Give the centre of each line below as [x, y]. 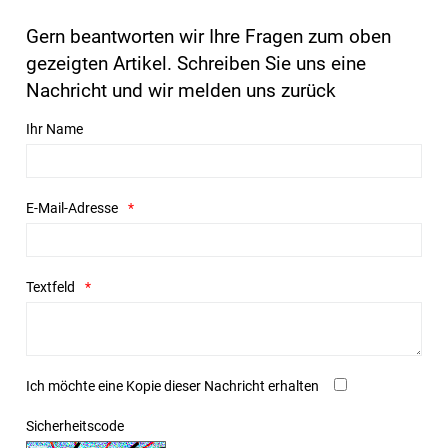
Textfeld [50, 286]
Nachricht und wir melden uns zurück [181, 90]
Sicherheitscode [75, 425]
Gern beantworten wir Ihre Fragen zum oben [208, 36]
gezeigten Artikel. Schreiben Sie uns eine [196, 63]
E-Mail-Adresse [72, 207]
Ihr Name [54, 128]
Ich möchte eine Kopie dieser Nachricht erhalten [172, 385]
